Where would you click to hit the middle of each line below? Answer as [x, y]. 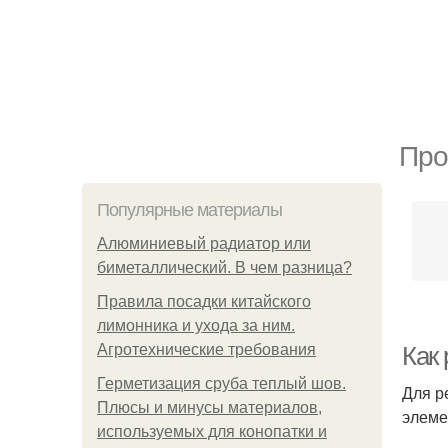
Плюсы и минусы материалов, [209, 407]
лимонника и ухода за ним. [196, 325]
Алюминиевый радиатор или [204, 243]
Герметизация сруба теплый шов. [221, 383]
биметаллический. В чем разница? [224, 267]
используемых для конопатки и [212, 431]
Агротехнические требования [206, 349]
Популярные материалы [189, 210]
